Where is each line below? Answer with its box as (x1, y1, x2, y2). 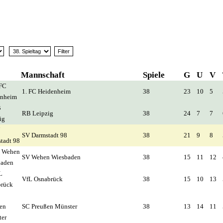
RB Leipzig (22, 110, 53, 117)
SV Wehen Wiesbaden (22, 153, 81, 161)
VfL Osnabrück (22, 175, 63, 183)
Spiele (143, 70, 165, 80)
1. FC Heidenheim (22, 88, 71, 95)
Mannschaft (21, 70, 65, 80)
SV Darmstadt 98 (22, 131, 67, 139)
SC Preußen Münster (22, 203, 77, 210)
